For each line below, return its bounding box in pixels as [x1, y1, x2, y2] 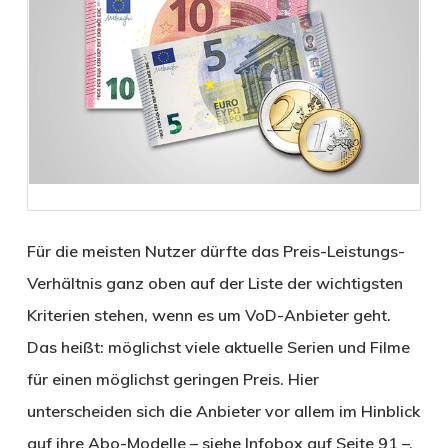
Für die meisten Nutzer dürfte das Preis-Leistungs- [26, 240, 405, 261]
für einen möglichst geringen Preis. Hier [26, 368, 319, 389]
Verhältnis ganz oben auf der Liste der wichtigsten [26, 272, 403, 293]
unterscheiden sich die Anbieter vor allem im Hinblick [26, 400, 420, 421]
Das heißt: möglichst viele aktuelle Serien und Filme [26, 336, 410, 357]
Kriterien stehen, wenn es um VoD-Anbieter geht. [26, 304, 391, 325]
